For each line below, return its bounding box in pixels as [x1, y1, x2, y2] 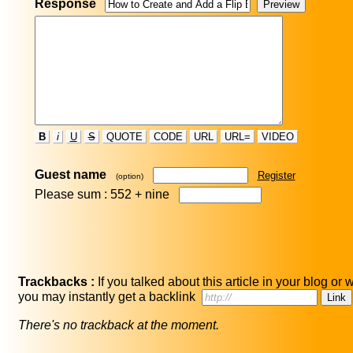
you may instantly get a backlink [18, 290, 202, 304]
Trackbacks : [18, 275, 95, 289]
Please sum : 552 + [34, 188, 145, 202]
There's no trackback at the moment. [18, 318, 219, 333]
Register [257, 169, 295, 182]
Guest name [34, 168, 106, 182]
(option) [115, 172, 143, 181]
